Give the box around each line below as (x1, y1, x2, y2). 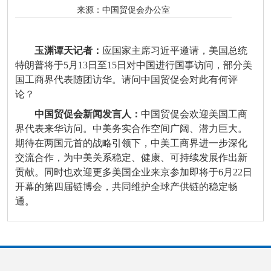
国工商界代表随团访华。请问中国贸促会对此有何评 (15, 74, 238, 85)
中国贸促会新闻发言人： (34, 108, 141, 119)
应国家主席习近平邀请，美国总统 (102, 45, 247, 56)
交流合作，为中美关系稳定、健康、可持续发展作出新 (15, 152, 247, 163)
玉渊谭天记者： (34, 45, 102, 56)
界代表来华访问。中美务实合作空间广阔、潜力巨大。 (15, 123, 247, 134)
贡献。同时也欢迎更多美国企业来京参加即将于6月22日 (15, 166, 252, 177)
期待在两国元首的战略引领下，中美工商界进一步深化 (15, 137, 247, 148)
